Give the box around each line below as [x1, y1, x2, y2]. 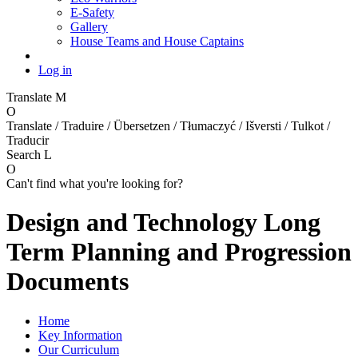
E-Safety [70, 5, 114, 19]
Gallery [70, 19, 108, 34]
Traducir [6, 133, 49, 147]
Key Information [38, 328, 122, 342]
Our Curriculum [38, 342, 119, 356]
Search [6, 147, 44, 161]
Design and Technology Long [6, 208, 320, 237]
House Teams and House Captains [70, 34, 244, 48]
